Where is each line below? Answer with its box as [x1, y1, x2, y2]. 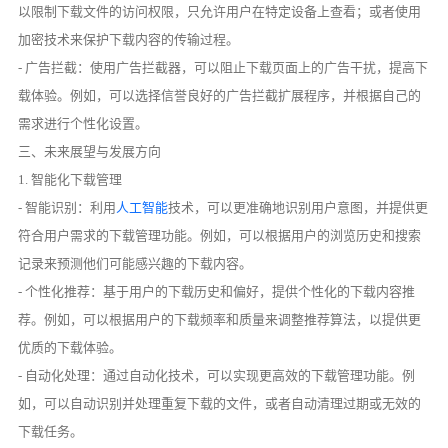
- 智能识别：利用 [18, 200, 117, 216]
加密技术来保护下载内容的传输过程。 [18, 32, 240, 48]
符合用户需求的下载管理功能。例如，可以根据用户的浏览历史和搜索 [18, 228, 422, 244]
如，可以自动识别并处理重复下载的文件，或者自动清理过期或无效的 [18, 396, 422, 412]
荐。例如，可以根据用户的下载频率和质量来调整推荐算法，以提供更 [18, 312, 422, 328]
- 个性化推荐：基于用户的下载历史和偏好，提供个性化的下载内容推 [18, 284, 416, 300]
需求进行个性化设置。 [18, 116, 149, 132]
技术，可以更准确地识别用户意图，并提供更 [168, 200, 429, 216]
